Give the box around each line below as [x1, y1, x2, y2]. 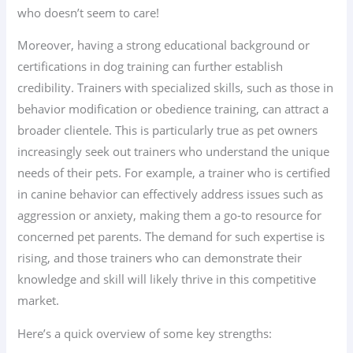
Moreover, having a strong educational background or [17, 37, 310, 54]
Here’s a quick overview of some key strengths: [17, 325, 273, 342]
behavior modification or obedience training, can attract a [17, 101, 329, 117]
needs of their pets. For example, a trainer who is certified [17, 165, 331, 181]
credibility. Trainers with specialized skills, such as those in [17, 80, 334, 96]
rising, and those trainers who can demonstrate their [17, 250, 303, 266]
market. [17, 292, 60, 309]
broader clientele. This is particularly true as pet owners [17, 122, 318, 139]
